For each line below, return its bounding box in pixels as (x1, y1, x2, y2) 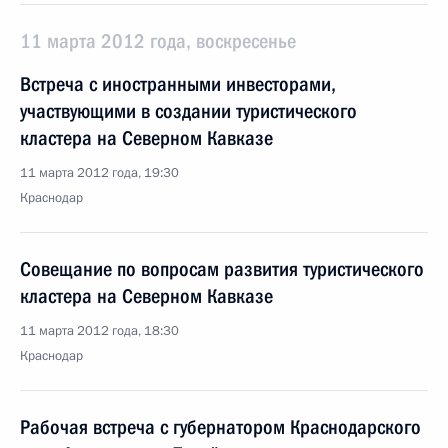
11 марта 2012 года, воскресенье (20, 29, 296, 53)
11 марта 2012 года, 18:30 (20, 322, 179, 340)
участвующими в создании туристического (20, 99, 357, 123)
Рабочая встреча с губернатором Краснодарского (20, 415, 421, 439)
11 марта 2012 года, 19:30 (20, 164, 179, 182)
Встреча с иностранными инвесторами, (20, 72, 336, 96)
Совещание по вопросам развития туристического (20, 257, 424, 281)
